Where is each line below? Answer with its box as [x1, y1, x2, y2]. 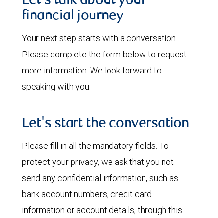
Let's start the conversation [22, 117, 189, 131]
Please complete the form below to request [22, 48, 187, 60]
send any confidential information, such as [22, 172, 178, 183]
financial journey [22, 9, 124, 23]
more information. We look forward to [22, 64, 162, 76]
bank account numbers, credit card [22, 188, 152, 200]
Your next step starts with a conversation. [22, 32, 177, 44]
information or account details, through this [22, 204, 182, 216]
